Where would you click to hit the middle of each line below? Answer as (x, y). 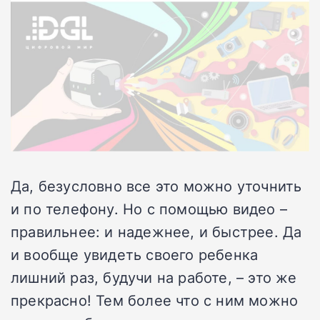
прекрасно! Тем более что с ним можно (155, 300)
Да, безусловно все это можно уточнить (156, 185)
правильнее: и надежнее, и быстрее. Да (156, 231)
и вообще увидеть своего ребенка (135, 254)
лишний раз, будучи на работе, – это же (154, 277)
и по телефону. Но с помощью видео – (149, 208)
